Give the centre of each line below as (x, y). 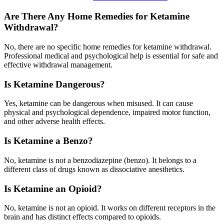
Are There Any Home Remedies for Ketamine (97, 16)
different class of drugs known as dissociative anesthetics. (94, 169)
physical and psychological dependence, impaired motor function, (107, 112)
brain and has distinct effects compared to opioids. (82, 217)
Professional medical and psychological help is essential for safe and (111, 55)
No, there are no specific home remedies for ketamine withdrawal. (108, 46)
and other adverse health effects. (54, 121)
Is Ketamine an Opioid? (53, 188)
